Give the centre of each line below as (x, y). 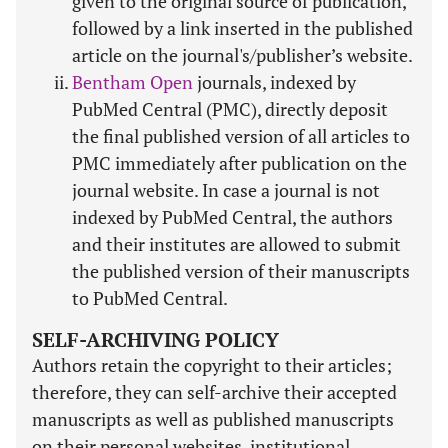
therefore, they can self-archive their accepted (214, 392)
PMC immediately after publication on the (239, 163)
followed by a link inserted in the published (242, 28)
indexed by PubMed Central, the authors (232, 217)
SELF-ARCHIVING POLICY (155, 339)
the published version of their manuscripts (241, 271)
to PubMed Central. (150, 298)
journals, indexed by (274, 82)
